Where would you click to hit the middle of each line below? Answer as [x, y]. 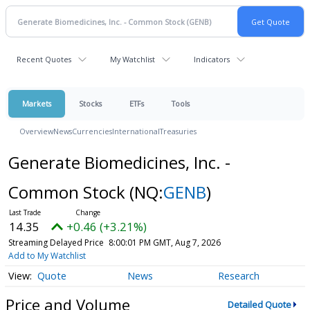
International [136, 131]
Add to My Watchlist [47, 256]
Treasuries [178, 131]
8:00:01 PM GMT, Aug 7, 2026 [164, 243]
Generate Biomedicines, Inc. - [119, 162]
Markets [37, 103]
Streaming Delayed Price [56, 243]
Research [238, 276]
